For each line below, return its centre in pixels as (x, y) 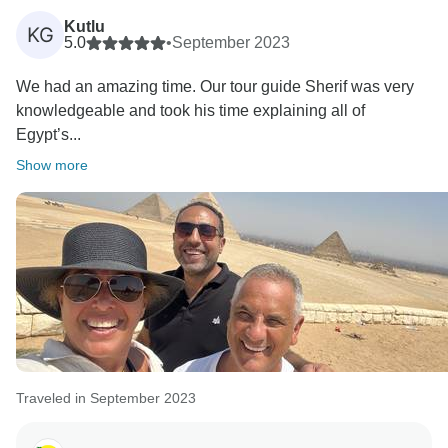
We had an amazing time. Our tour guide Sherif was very (215, 87)
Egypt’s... (48, 135)
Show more (52, 165)
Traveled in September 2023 (106, 398)
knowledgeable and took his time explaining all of (190, 111)
